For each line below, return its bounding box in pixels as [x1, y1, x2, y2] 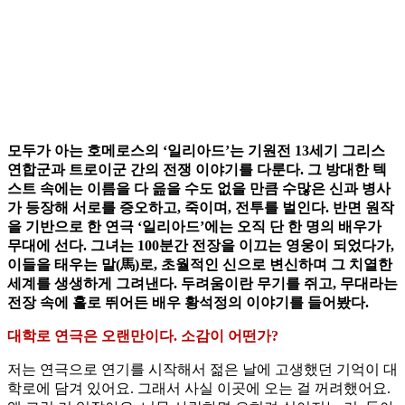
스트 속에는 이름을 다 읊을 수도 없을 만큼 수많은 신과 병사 [7, 181, 391, 197]
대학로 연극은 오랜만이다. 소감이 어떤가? [7, 328, 278, 344]
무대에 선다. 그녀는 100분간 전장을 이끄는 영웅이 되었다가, [7, 238, 394, 254]
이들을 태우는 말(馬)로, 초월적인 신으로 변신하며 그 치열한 [7, 257, 392, 273]
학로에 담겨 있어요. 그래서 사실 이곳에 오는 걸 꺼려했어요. [7, 381, 391, 397]
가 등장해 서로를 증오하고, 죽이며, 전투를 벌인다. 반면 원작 [7, 200, 394, 216]
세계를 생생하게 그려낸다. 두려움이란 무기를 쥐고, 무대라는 [7, 276, 398, 292]
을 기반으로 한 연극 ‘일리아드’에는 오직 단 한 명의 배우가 [7, 219, 381, 235]
